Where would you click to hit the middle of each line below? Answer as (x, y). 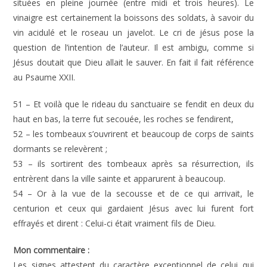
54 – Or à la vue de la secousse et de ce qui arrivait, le (133, 193)
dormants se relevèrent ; (60, 149)
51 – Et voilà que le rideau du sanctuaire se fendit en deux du (133, 104)
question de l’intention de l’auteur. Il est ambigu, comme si (133, 47)
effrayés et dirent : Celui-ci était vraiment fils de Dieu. (115, 223)
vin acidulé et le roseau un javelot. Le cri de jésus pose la (133, 32)
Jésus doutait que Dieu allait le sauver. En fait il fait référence (133, 62)
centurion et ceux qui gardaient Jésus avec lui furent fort (133, 208)
